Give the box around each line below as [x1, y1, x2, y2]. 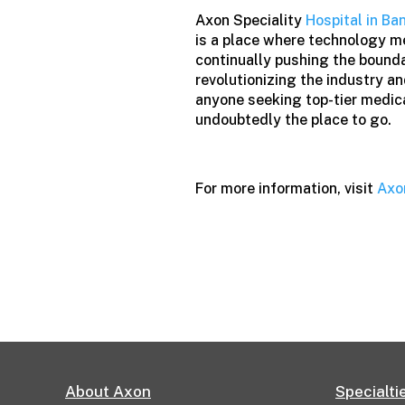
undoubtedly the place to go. [195, 111, 392, 129]
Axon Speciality [195, 12, 306, 30]
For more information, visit [195, 180, 378, 198]
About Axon [65, 382, 151, 401]
